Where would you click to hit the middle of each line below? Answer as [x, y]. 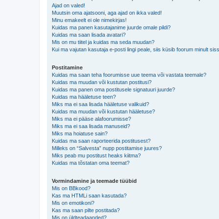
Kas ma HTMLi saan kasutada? [89, 195]
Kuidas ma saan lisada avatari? [89, 34]
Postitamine [67, 67]
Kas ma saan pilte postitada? [86, 210]
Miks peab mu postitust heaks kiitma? [96, 155]
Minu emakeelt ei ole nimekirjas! [89, 20]
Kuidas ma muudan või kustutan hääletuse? [103, 111]
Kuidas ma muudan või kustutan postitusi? [102, 82]
